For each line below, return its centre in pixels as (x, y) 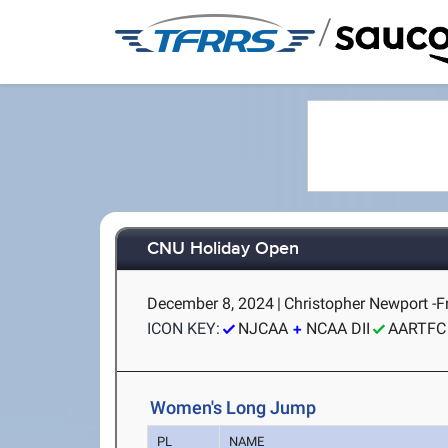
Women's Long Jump (233, 407)
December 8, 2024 (211, 303)
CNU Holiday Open (223, 249)
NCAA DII (338, 328)
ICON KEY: (184, 328)
